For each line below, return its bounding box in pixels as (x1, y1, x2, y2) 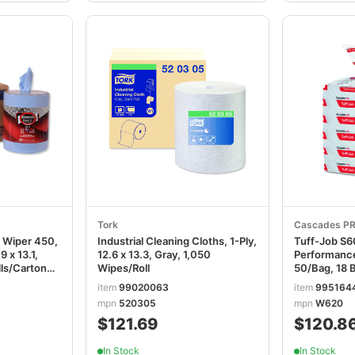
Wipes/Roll (97, 261, 151, 274)
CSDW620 (293, 274, 345, 288)
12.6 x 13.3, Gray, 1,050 (97, 247, 212, 261)
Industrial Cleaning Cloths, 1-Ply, (97, 234, 258, 247)
